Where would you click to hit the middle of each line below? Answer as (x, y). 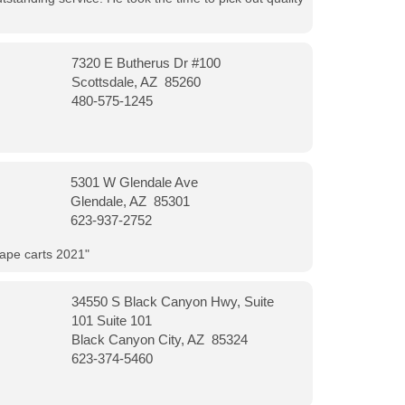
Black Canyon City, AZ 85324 (159, 339)
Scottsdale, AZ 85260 (136, 82)
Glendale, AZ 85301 (131, 201)
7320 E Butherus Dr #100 (146, 63)
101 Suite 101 (111, 320)
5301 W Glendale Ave (135, 182)
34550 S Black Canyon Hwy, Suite (172, 301)
